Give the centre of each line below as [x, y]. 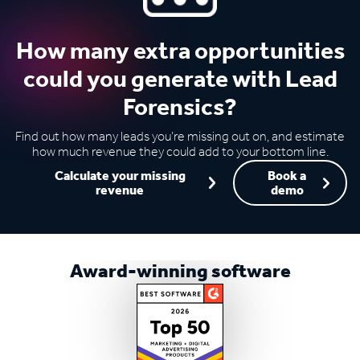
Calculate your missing [120, 176]
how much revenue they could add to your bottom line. [180, 152]
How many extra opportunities [180, 52]
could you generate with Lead [180, 80]
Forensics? [180, 108]
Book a [287, 176]
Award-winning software [180, 272]
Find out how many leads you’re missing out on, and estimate [180, 137]
